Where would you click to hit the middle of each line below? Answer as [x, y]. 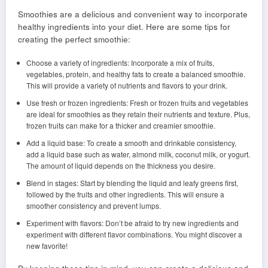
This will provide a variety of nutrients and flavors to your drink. [127, 85]
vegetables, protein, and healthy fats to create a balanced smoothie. [135, 74]
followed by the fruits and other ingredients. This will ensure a [125, 194]
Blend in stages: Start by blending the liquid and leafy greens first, [132, 182]
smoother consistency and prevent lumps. [93, 205]
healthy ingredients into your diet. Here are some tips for [124, 26]
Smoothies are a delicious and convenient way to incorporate [133, 14]
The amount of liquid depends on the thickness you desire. [121, 165]
